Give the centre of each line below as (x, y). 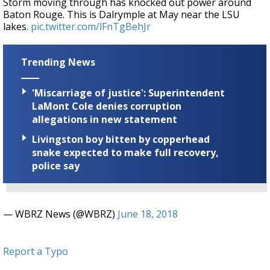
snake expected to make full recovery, (125, 152)
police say (56, 165)
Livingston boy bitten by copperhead (121, 139)
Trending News (58, 62)
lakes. (17, 27)
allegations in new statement (105, 119)
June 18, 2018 (148, 214)
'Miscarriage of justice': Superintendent (128, 93)
